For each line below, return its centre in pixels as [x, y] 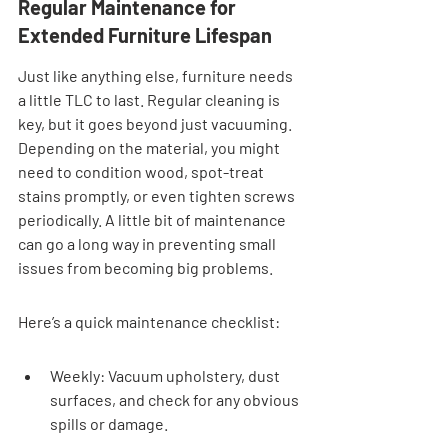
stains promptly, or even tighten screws [158, 195]
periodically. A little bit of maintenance [153, 219]
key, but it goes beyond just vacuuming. [156, 123]
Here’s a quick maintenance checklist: [149, 321]
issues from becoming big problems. [145, 267]
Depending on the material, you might [150, 147]
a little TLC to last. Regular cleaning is [150, 99]
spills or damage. [109, 423]
